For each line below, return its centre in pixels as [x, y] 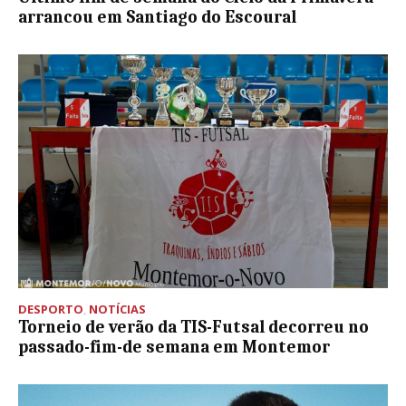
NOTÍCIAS [117, 309]
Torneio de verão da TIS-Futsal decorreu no [193, 327]
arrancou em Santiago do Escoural [157, 18]
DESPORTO [51, 309]
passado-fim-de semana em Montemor [174, 347]
